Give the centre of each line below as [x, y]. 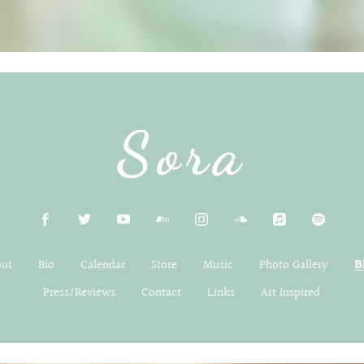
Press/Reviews [80, 292]
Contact [162, 292]
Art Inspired [291, 292]
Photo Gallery [294, 265]
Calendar [103, 265]
